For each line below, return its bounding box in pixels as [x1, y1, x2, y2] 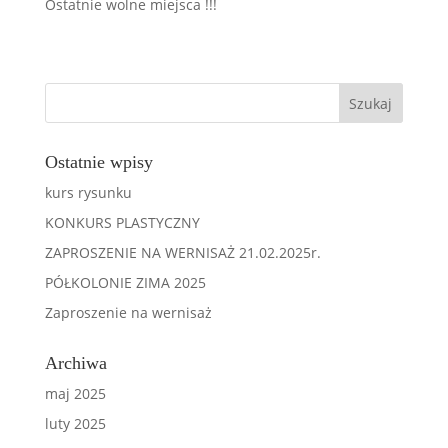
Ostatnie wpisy [44, 152, 153, 172]
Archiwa [44, 353, 107, 373]
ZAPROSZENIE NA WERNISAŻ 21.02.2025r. [44, 243, 321, 262]
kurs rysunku [44, 183, 132, 202]
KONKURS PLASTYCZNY [44, 213, 200, 232]
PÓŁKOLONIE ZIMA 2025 [44, 273, 206, 292]
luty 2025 [44, 414, 106, 433]
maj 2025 [44, 384, 106, 403]
